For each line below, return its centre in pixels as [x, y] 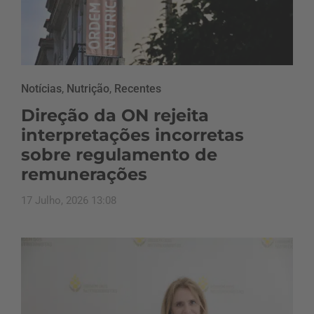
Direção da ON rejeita [115, 115]
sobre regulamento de [119, 154]
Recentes [138, 88]
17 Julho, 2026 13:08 [69, 200]
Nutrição [88, 88]
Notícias [41, 88]
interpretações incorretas [132, 135]
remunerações [84, 174]
